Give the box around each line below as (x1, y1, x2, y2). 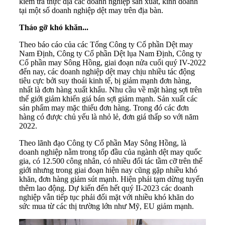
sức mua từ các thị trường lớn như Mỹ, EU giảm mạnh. (19, 201, 198, 210)
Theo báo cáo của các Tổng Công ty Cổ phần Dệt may (19, 40, 193, 49)
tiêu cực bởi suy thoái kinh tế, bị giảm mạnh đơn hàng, (19, 76, 191, 85)
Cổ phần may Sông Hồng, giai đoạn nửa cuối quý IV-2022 (19, 58, 206, 67)
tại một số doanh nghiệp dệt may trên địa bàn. (19, 6, 163, 15)
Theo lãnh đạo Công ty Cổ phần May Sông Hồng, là (19, 138, 186, 147)
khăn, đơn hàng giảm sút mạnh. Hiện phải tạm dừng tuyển (19, 174, 203, 183)
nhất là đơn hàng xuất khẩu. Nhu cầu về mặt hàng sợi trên (19, 85, 202, 94)
